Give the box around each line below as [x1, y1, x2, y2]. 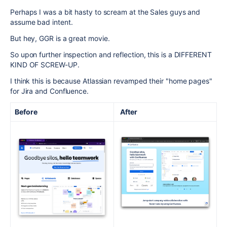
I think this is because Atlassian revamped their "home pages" [10, 76, 212, 85]
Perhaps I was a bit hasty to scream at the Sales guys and [10, 7, 201, 16]
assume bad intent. [10, 17, 73, 26]
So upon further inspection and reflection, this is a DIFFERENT [10, 50, 212, 59]
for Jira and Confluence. [10, 86, 89, 95]
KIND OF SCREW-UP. [10, 60, 80, 69]
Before [15, 107, 37, 116]
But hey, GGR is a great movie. [10, 33, 110, 43]
